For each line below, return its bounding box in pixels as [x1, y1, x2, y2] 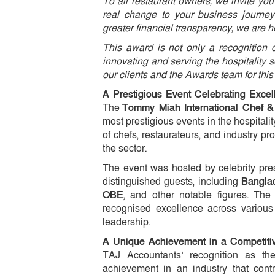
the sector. [103, 141, 147, 155]
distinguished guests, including [103, 174, 242, 188]
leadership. [103, 215, 150, 229]
